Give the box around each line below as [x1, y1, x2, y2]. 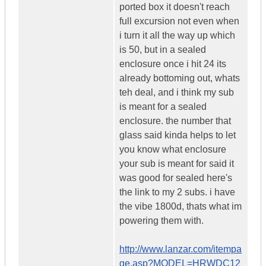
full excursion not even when [119, 16, 239, 27]
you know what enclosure [119, 144, 226, 155]
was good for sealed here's [119, 173, 232, 183]
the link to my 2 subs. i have [119, 187, 235, 198]
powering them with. [119, 216, 204, 226]
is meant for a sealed [119, 102, 207, 112]
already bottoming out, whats [119, 73, 240, 84]
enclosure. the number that [119, 116, 231, 126]
